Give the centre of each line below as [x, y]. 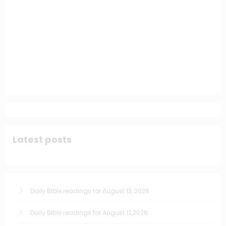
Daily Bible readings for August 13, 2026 [90, 191]
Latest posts [42, 139]
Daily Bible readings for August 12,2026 [89, 213]
